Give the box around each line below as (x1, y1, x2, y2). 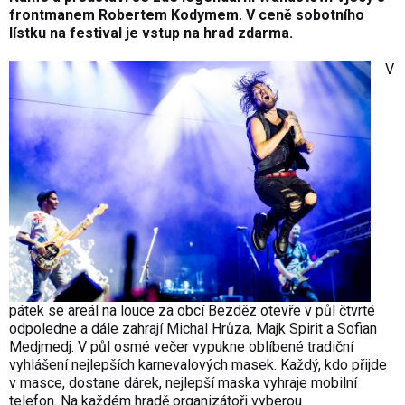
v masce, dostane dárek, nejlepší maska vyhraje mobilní (9, 373, 357, 391)
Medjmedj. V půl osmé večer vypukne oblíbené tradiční (9, 337, 353, 355)
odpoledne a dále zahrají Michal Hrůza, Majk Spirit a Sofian (9, 319, 377, 337)
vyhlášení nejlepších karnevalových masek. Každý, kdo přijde (9, 355, 387, 373)
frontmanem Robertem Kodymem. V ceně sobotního (9, 6, 364, 24)
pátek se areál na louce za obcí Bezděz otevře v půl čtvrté (9, 301, 375, 319)
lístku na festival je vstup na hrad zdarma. (9, 24, 293, 42)
